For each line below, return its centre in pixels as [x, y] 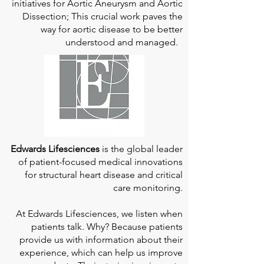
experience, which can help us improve [101, 253]
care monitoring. [148, 188]
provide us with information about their [101, 240]
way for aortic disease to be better [112, 29]
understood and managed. [124, 42]
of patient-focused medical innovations [100, 162]
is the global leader [141, 149]
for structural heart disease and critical [104, 175]
